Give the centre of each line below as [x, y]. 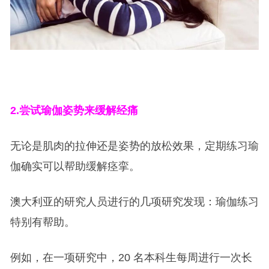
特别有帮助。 [42, 222]
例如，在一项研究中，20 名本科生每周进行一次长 [131, 257]
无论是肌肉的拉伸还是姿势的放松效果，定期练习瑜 [134, 146]
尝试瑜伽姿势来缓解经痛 [78, 110]
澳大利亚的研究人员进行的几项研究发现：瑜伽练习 [134, 201]
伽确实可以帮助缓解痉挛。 [75, 166]
